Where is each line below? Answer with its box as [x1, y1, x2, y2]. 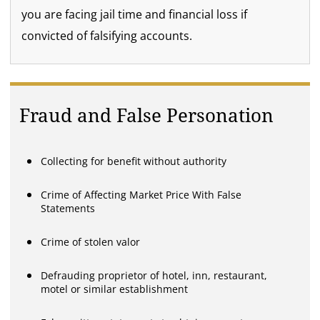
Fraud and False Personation [19, 104, 274, 126]
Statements [41, 201, 96, 215]
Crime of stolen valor [41, 234, 141, 249]
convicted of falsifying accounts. [21, 27, 193, 44]
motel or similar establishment [41, 281, 189, 296]
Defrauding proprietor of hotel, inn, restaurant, [41, 268, 268, 282]
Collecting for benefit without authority [41, 154, 227, 168]
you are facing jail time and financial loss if [21, 6, 248, 22]
